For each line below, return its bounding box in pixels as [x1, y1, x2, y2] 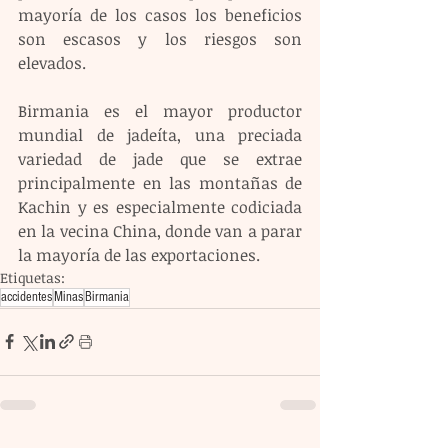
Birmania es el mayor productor [18, 99, 302, 122]
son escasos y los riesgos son [18, 27, 302, 50]
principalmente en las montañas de [18, 171, 302, 194]
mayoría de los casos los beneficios [18, 3, 302, 26]
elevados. [18, 51, 86, 74]
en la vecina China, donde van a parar [18, 219, 302, 242]
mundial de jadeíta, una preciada [18, 123, 302, 146]
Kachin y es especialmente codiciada [18, 195, 302, 218]
